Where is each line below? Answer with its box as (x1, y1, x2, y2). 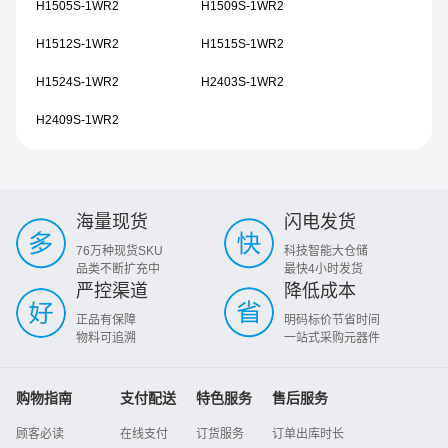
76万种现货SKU (76, 244, 163, 258)
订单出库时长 (272, 427, 344, 441)
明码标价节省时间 (284, 313, 380, 327)
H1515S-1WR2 (201, 37, 284, 51)
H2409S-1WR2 (36, 113, 119, 127)
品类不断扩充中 (76, 262, 160, 276)
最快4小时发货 (284, 262, 363, 276)
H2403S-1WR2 (201, 75, 284, 89)
